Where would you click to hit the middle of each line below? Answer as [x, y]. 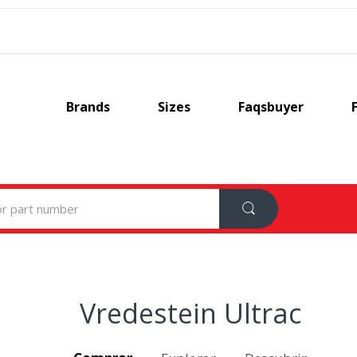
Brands [88, 107]
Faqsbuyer [271, 107]
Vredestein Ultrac [190, 313]
